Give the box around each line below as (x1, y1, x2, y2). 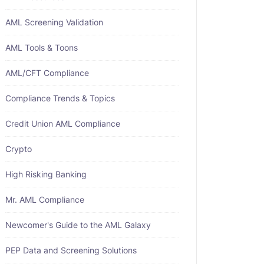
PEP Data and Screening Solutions (5, 245, 137, 255)
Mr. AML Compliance (5, 194, 84, 204)
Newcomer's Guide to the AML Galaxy (5, 220, 151, 230)
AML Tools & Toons (5, 42, 78, 52)
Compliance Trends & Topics (5, 93, 115, 103)
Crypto (5, 144, 32, 154)
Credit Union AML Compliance (5, 118, 120, 128)
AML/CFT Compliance (5, 68, 89, 78)
